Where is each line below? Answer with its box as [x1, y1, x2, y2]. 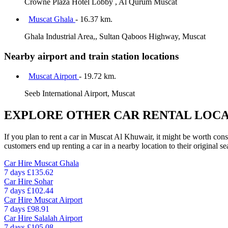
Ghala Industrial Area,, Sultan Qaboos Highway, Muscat [24, 32, 206, 41]
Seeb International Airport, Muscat [24, 89, 135, 98]
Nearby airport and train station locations [4, 50, 179, 62]
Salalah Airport [34, 213, 82, 222]
